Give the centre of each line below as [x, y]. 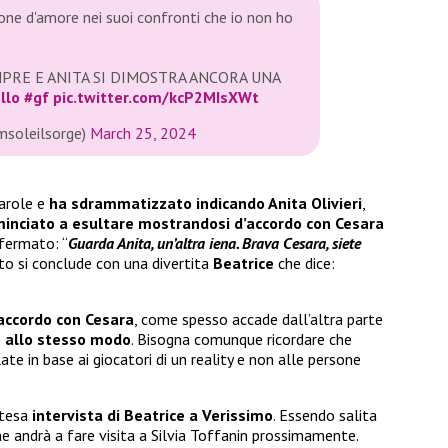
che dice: [306, 262]
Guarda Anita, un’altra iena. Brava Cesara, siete [214, 242]
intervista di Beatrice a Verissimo [152, 414]
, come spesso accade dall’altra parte [258, 318]
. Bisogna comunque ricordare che [241, 338]
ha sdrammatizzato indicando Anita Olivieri [205, 202]
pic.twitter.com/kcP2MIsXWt [156, 97]
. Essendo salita [325, 414]
